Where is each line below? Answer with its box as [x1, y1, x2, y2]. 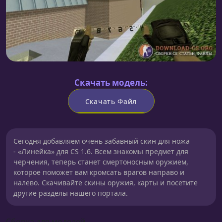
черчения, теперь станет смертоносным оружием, [13, 157, 188, 167]
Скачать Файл [85, 96, 137, 106]
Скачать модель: [74, 77, 148, 89]
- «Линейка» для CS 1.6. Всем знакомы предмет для [13, 147, 188, 157]
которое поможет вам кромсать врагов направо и [13, 167, 184, 177]
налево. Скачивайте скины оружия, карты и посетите [13, 178, 198, 188]
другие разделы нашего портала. [13, 188, 128, 198]
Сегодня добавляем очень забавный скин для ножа [13, 136, 190, 146]
